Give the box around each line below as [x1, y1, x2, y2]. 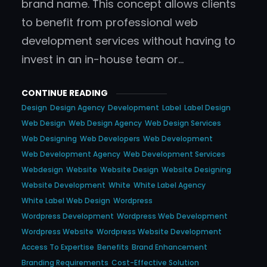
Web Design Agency [69, 118, 142, 129]
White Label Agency [133, 180, 206, 191]
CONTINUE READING [21, 87, 108, 100]
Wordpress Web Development [117, 211, 228, 222]
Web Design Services [145, 118, 221, 129]
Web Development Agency [21, 149, 120, 160]
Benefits [97, 242, 129, 253]
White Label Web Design [21, 195, 110, 206]
